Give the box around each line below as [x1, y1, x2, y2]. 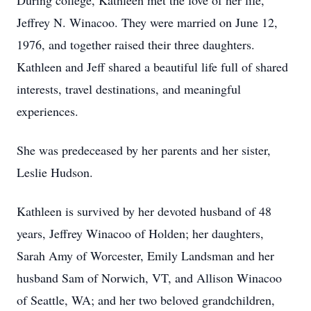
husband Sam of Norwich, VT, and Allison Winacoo [17, 269, 282, 286]
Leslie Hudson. [17, 164, 93, 180]
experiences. [17, 103, 78, 119]
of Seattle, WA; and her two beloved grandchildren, [17, 292, 275, 308]
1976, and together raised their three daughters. [17, 36, 255, 53]
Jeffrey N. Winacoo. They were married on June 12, [17, 14, 278, 31]
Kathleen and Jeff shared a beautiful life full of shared [17, 58, 288, 75]
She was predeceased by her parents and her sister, [17, 142, 271, 158]
